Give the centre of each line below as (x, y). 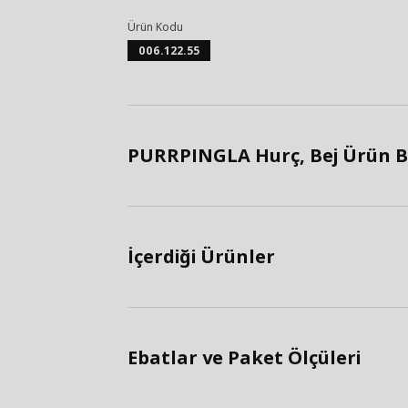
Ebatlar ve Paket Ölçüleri (244, 358)
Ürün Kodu (155, 27)
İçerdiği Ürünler (201, 257)
